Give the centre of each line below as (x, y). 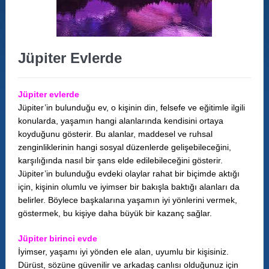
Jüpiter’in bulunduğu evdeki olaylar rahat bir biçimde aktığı (128, 174)
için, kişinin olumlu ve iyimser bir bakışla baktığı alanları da (128, 187)
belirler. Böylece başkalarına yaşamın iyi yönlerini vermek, (127, 200)
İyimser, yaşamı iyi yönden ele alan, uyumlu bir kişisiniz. (123, 252)
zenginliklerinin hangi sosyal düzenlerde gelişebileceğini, (124, 147)
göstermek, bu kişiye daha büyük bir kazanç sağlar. (115, 213)
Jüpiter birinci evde (57, 238)
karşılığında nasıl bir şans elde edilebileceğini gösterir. (120, 160)
